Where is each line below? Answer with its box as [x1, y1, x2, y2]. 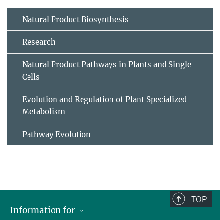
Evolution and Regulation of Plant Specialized [22, 94, 187, 104]
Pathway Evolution [22, 129, 91, 139]
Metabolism [22, 107, 65, 116]
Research [22, 37, 55, 47]
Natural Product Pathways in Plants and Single [22, 59, 191, 69]
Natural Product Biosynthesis [22, 14, 129, 24]
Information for [10, 204, 77, 216]
